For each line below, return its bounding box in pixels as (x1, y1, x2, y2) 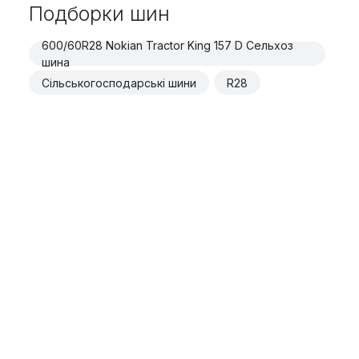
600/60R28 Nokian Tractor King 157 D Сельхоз (41, 38, 293, 53)
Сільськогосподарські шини (41, 75, 196, 90)
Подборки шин (28, 2, 170, 26)
